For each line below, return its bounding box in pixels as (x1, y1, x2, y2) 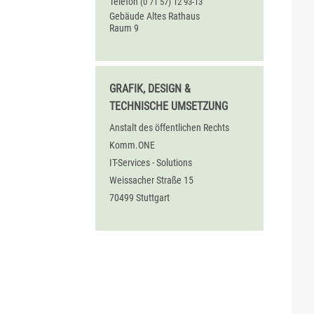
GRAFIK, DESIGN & (109, 81, 191, 95)
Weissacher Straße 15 (109, 174, 193, 186)
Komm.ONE (109, 139, 155, 151)
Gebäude (109, 11, 144, 22)
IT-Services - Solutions (109, 156, 192, 168)
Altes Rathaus (146, 11, 200, 22)
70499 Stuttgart (109, 191, 170, 203)
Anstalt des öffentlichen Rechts (109, 121, 229, 133)
